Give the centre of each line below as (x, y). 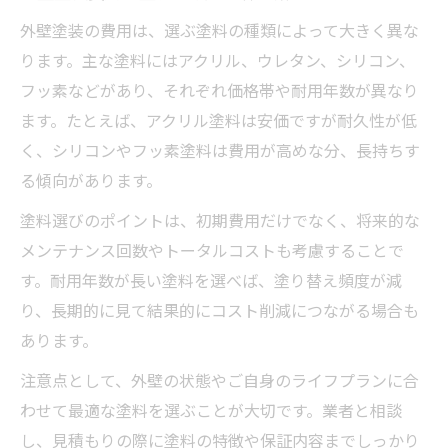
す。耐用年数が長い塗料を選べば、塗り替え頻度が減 (211, 279)
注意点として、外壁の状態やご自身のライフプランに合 (219, 379)
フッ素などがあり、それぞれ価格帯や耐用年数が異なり (219, 89)
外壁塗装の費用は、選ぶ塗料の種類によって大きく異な (219, 29)
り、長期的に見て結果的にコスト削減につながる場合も (219, 309)
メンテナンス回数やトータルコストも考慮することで (212, 249)
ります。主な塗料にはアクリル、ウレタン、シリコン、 (217, 59)
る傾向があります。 (91, 179)
